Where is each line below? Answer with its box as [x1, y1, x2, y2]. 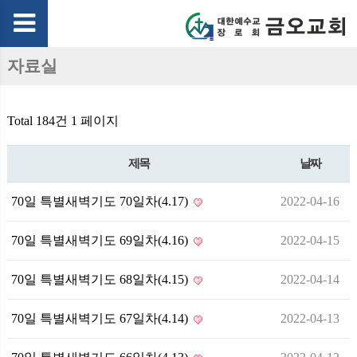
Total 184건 [7, 114, 68, 127]
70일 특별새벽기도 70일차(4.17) [11, 194, 191, 208]
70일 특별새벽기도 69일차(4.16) [11, 233, 191, 247]
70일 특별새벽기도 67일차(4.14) [11, 312, 191, 325]
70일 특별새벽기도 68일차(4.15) [11, 273, 191, 286]
